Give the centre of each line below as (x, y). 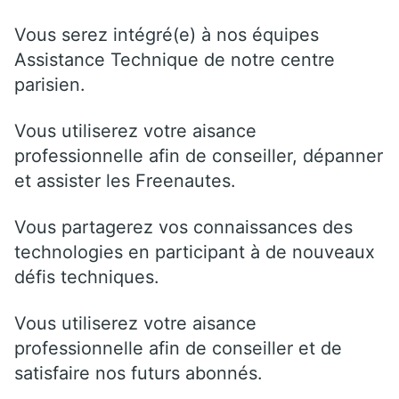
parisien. (50, 84)
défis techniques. (87, 277)
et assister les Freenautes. (125, 180)
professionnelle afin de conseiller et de (178, 348)
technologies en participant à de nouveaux (195, 252)
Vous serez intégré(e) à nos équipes (167, 34)
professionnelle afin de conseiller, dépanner (199, 155)
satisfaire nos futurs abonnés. (138, 373)
